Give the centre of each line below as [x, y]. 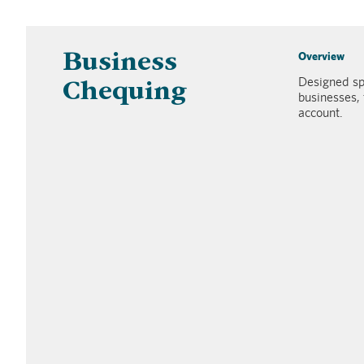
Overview [321, 56]
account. [320, 112]
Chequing [124, 93]
